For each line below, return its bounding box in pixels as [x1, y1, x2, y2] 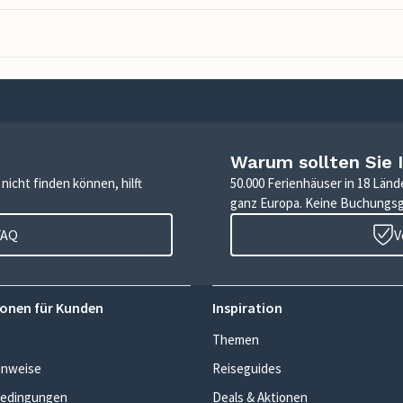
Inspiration [212, 299, 282, 317]
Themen [212, 331, 259, 348]
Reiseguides [212, 360, 282, 377]
